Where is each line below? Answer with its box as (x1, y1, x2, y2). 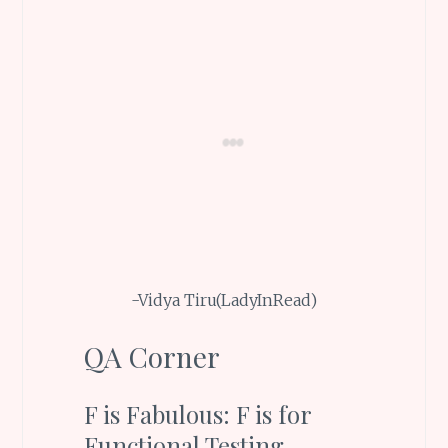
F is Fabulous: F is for (83, 398, 311, 431)
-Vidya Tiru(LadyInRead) (130, 289, 317, 310)
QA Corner (83, 338, 220, 376)
